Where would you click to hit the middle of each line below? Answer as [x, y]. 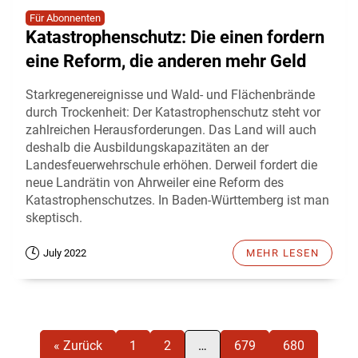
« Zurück [78, 346]
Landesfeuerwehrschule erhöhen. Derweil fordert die [171, 165]
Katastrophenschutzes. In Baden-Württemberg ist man [177, 200]
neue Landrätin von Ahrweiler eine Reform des [155, 182]
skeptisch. [54, 217]
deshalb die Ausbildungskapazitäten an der [147, 147]
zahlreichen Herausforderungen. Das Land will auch [171, 129]
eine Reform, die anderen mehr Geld [166, 61]
